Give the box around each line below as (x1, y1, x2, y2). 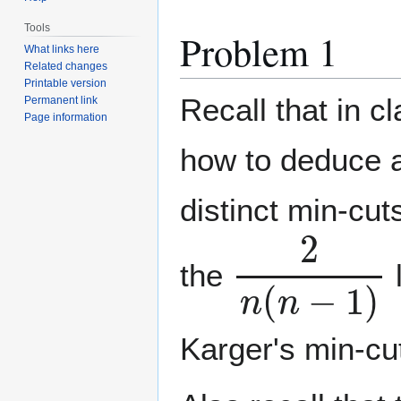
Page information (24, 111, 108, 124)
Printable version (24, 77, 107, 90)
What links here (24, 43, 100, 56)
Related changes (24, 60, 108, 73)
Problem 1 (180, 25, 337, 77)
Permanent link (24, 94, 98, 107)
